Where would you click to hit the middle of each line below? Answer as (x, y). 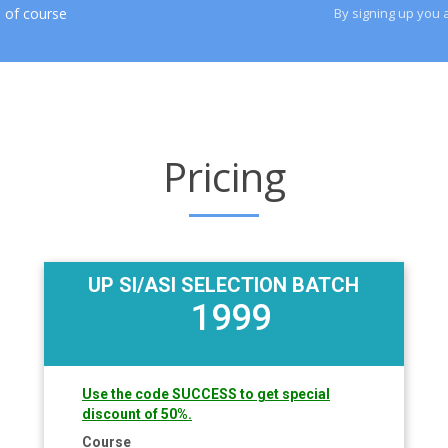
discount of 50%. (137, 414)
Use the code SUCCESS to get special (206, 394)
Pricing (224, 176)
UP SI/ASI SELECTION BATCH (224, 285)
